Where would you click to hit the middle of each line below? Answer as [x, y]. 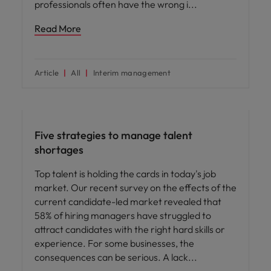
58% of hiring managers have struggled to [123, 215]
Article [47, 72]
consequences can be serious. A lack [112, 257]
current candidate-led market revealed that [128, 201]
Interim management [132, 72]
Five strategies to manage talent [113, 135]
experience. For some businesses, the [114, 243]
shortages [59, 149]
